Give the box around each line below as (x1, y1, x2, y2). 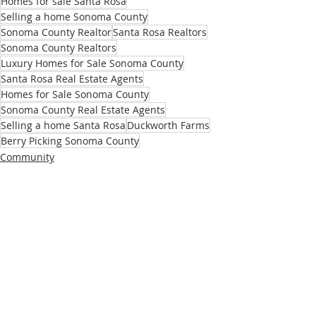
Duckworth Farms (127, 119, 209, 133)
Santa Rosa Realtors (113, 25, 207, 39)
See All (194, 262, 226, 276)
